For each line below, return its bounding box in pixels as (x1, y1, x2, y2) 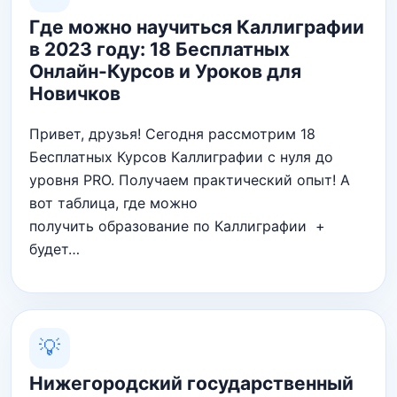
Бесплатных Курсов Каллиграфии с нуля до (29, 147, 333, 166)
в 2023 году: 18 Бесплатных (29, 37, 290, 60)
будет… (29, 239, 80, 258)
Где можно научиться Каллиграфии (29, 15, 364, 38)
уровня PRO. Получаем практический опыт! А (29, 170, 350, 189)
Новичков (29, 82, 121, 105)
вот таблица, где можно (29, 193, 198, 212)
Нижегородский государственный (29, 371, 354, 394)
